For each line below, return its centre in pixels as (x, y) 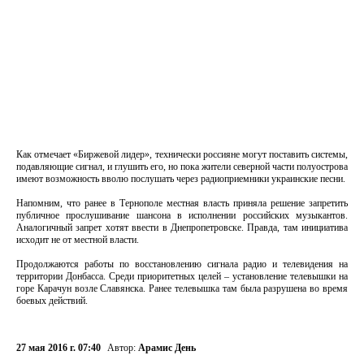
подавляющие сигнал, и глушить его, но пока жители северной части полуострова (182, 167)
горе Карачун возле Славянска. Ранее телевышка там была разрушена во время (182, 288)
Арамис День (167, 348)
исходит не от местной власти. (78, 240)
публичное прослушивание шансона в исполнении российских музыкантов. (182, 215)
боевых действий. (53, 301)
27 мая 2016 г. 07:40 (58, 348)
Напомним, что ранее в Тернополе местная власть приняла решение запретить (182, 203)
